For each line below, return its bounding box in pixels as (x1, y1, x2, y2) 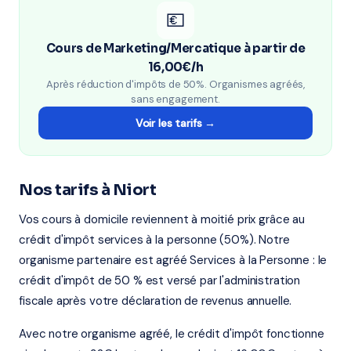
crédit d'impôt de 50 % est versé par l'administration (19, 273, 301, 288)
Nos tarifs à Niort (19, 180, 156, 200)
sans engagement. (131, 92, 220, 106)
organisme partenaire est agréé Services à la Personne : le (19, 252, 327, 268)
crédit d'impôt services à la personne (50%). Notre (19, 232, 290, 248)
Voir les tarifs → (135, 116, 216, 130)
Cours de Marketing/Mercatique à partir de (45, 41, 306, 56)
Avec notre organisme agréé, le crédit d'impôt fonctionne (19, 326, 324, 342)
